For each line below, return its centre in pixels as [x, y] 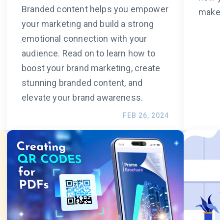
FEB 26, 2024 [146, 116]
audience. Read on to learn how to [88, 54]
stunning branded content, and [82, 83]
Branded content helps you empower [95, 9]
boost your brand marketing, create [91, 68]
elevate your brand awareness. [82, 98]
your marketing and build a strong [88, 24]
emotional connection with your [84, 39]
